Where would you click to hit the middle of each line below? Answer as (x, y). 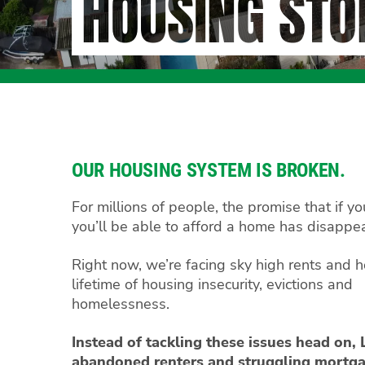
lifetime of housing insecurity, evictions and (212, 284)
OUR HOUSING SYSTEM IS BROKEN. (211, 171)
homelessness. (124, 303)
